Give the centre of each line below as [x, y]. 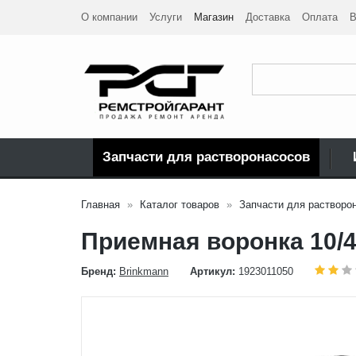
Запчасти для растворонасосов [206, 157]
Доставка [268, 17]
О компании [109, 17]
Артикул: [213, 271]
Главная [101, 204]
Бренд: [99, 271]
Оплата [320, 17]
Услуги [166, 17]
